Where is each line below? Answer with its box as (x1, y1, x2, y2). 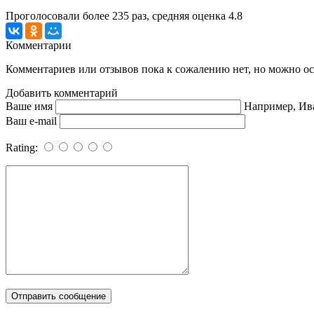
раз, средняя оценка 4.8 (129, 9, 243, 22)
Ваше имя (6, 100, 53, 112)
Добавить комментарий (6, 86, 118, 99)
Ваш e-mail (6, 114, 57, 127)
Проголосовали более (6, 9, 112, 22)
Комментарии (6, 39, 71, 51)
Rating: (6, 141, 41, 153)
